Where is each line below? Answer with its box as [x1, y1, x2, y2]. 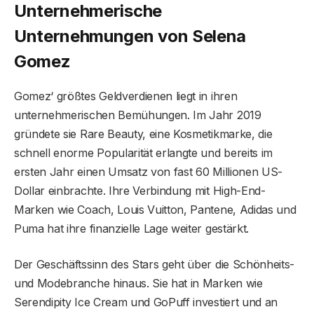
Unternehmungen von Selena [14, 26, 246, 47]
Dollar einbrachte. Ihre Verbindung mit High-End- [14, 184, 266, 198]
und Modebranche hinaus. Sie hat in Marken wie [14, 276, 263, 291]
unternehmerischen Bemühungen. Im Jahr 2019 [14, 108, 261, 123]
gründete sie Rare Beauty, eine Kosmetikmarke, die [14, 127, 273, 142]
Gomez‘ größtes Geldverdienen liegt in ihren [14, 89, 238, 104]
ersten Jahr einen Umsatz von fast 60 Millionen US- [14, 165, 282, 179]
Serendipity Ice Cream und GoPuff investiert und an [14, 295, 278, 310]
